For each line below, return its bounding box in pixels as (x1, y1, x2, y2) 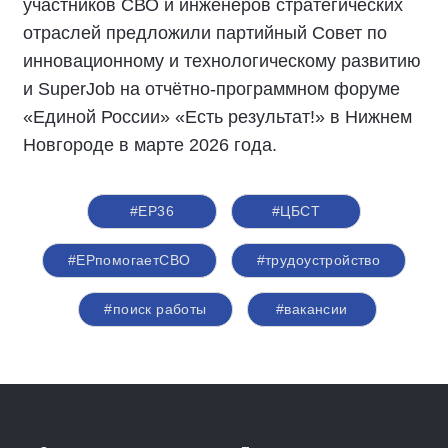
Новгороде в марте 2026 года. (23, 135, 277, 156)
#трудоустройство (256, 252, 381, 269)
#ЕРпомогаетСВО (67, 252, 191, 269)
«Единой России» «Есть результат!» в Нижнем (23, 107, 412, 128)
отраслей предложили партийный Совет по (23, 23, 387, 44)
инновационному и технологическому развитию (23, 51, 421, 72)
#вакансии (275, 301, 348, 318)
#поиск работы (104, 301, 207, 318)
